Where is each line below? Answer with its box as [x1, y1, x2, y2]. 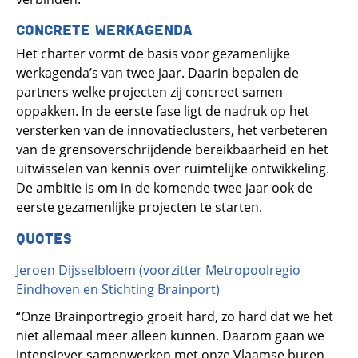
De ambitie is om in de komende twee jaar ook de [16, 179, 312, 197]
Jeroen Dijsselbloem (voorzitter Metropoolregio [16, 261, 300, 279]
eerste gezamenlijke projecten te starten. [16, 198, 262, 217]
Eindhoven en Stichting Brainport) [16, 280, 220, 298]
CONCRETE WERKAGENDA [16, 22, 193, 39]
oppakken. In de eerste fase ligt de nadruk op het [16, 102, 309, 121]
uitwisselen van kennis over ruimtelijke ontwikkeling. [16, 160, 329, 178]
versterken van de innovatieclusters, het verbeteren [16, 121, 328, 140]
